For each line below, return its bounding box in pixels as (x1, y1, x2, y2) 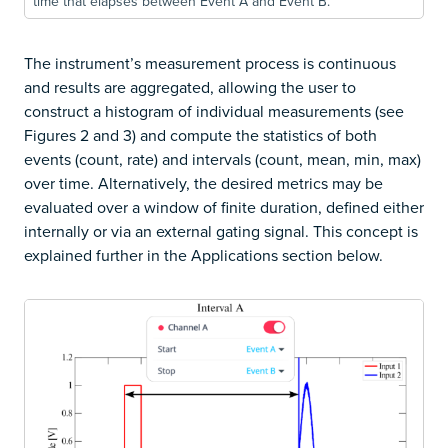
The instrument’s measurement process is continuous (24, 51, 396, 74)
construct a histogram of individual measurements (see (24, 99, 404, 122)
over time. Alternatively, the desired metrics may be (24, 171, 383, 194)
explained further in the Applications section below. (24, 243, 383, 266)
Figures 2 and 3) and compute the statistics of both (24, 123, 377, 146)
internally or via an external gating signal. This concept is (24, 219, 418, 242)
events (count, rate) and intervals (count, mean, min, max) (24, 147, 421, 170)
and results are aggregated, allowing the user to (24, 75, 356, 98)
